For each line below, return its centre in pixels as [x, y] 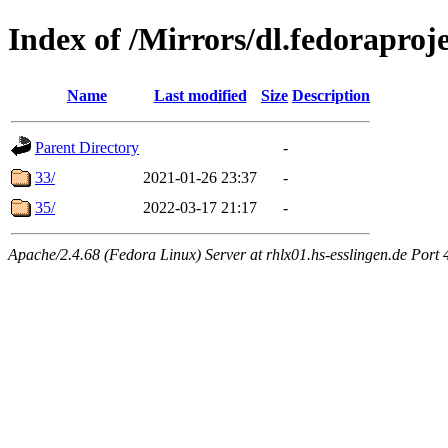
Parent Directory [87, 147]
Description [331, 95]
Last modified [200, 95]
